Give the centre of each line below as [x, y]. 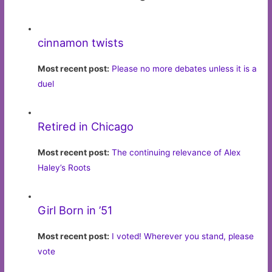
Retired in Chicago [86, 127]
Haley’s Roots [64, 168]
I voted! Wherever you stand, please [183, 236]
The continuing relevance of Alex [176, 153]
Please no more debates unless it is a [185, 69]
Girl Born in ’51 [75, 210]
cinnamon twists [81, 43]
